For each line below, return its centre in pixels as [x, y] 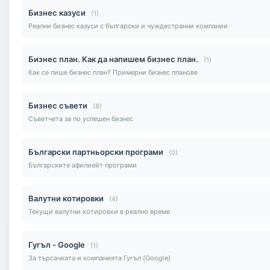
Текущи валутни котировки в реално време [99, 211]
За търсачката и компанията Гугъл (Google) [99, 258]
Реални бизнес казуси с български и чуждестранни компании [128, 26]
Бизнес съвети [58, 105]
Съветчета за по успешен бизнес [81, 118]
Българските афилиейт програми [83, 165]
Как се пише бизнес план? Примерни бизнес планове [113, 72]
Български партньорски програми [96, 152]
